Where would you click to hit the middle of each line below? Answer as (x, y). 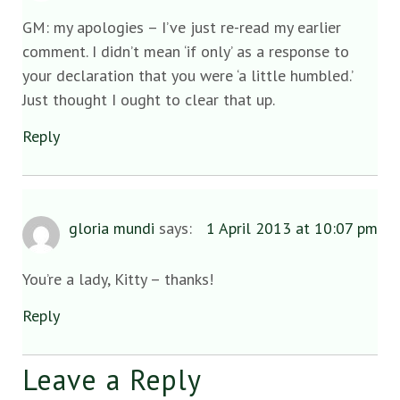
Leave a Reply (112, 379)
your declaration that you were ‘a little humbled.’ (187, 75)
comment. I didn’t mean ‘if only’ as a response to (186, 51)
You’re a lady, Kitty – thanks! (118, 279)
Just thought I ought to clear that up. (149, 99)
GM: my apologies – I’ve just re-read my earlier (182, 27)
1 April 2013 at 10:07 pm (292, 229)
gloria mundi (112, 229)
